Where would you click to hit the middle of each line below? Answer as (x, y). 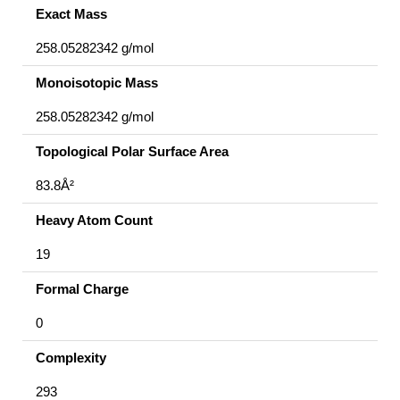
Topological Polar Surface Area (132, 151)
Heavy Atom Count (94, 220)
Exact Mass (71, 13)
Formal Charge (82, 288)
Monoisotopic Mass (97, 82)
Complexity (71, 357)
